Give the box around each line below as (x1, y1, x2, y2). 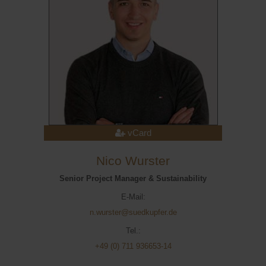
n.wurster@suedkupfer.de (89, 208, 177, 217)
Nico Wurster (96, 154, 170, 168)
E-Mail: (121, 192, 145, 201)
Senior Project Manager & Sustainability (59, 174, 207, 183)
